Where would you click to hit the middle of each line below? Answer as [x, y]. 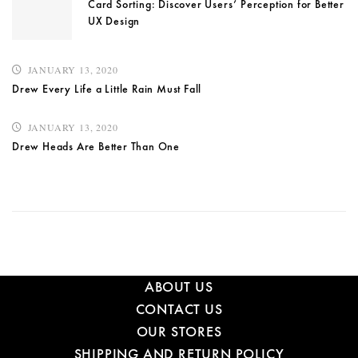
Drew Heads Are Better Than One [96, 147]
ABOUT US [179, 287]
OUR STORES [179, 332]
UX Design [114, 21]
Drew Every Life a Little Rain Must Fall [107, 89]
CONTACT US [179, 309]
